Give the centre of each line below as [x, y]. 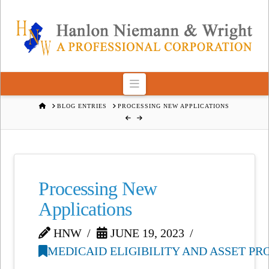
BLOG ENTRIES [82, 106]
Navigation [162, 83]
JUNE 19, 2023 [146, 233]
